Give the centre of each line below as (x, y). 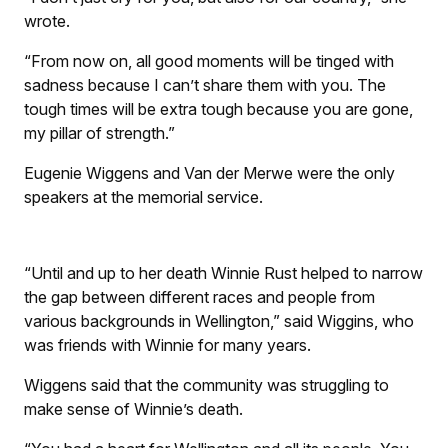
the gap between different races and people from (199, 296)
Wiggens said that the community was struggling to (206, 384)
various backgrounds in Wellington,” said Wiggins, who (219, 320)
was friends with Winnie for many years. (167, 344)
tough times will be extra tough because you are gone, (218, 108)
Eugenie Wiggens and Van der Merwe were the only (209, 172)
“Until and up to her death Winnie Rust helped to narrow (223, 272)
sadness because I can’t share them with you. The (205, 84)
